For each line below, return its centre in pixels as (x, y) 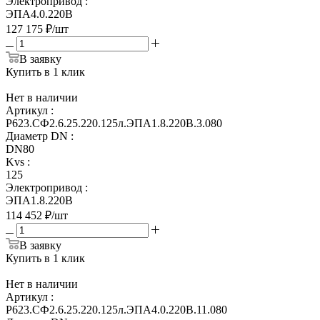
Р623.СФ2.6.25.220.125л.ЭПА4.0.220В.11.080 (116, 309)
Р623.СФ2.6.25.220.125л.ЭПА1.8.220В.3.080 (114, 123)
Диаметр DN (37, 136)
